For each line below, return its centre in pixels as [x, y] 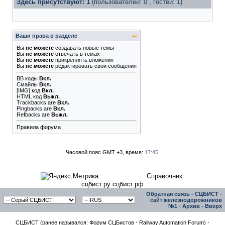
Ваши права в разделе [46, 36]
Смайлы [27, 84]
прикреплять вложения [84, 60]
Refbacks [28, 115]
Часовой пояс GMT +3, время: [105, 152]
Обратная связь [168, 194]
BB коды [27, 78]
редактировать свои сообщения [95, 66]
